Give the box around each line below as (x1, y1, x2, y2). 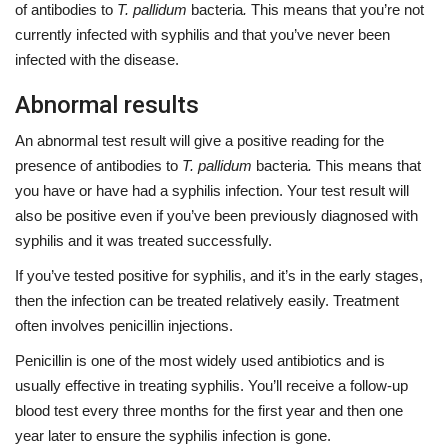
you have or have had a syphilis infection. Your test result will (15, 181, 409, 199)
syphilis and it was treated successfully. (15, 231, 272, 249)
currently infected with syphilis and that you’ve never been (15, 25, 390, 43)
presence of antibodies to (15, 156, 178, 174)
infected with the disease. (15, 50, 179, 68)
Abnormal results (15, 90, 199, 119)
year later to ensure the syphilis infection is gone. (15, 426, 331, 444)
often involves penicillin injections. (15, 316, 233, 334)
